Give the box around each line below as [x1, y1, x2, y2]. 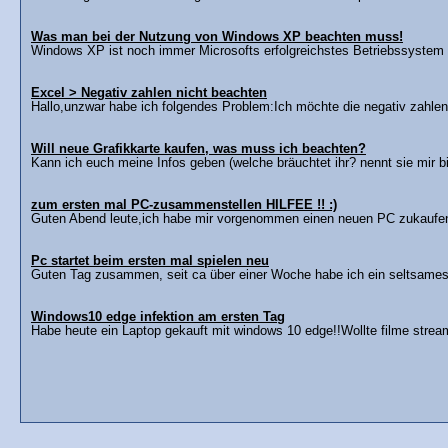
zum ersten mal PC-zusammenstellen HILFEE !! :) [31, 197, 337, 212]
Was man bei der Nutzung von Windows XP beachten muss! [31, 29, 403, 44]
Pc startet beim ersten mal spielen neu [31, 253, 269, 268]
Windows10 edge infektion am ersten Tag [31, 309, 285, 324]
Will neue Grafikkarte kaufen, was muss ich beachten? [31, 141, 366, 156]
